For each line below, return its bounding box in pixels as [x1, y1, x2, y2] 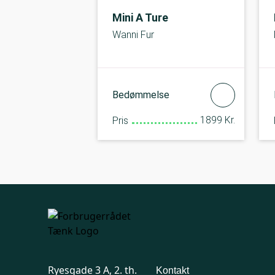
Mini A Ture [112, 11, 168, 24]
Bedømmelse [112, 89, 169, 101]
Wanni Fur [112, 29, 154, 41]
